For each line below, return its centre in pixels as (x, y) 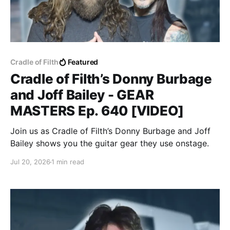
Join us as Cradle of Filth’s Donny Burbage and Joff (110, 131)
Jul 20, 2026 (30, 162)
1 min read (68, 162)
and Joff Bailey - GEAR (82, 95)
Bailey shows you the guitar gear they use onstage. (110, 143)
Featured (83, 62)
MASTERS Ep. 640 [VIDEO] (97, 111)
